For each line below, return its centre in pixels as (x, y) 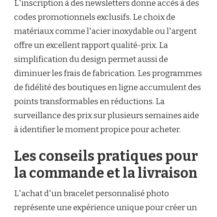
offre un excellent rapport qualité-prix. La (91, 45)
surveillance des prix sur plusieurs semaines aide (107, 115)
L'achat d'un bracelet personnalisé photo (92, 194)
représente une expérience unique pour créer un (106, 208)
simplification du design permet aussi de (91, 59)
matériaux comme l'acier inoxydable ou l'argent (105, 31)
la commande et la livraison (106, 173)
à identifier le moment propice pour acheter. (97, 129)
